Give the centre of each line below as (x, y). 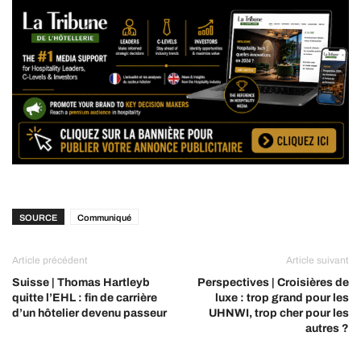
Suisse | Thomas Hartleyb (81, 283)
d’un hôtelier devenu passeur (89, 313)
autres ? (327, 329)
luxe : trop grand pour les (282, 298)
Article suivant (317, 261)
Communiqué (104, 218)
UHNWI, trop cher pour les (279, 313)
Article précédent (50, 261)
